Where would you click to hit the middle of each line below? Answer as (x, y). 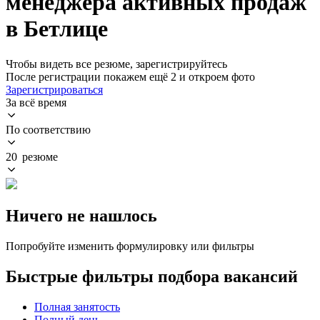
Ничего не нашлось (81, 215)
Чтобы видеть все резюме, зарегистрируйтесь (116, 64)
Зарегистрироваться (54, 89)
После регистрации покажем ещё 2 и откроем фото (130, 76)
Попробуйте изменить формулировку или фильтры (130, 246)
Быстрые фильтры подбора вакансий (152, 276)
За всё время (36, 102)
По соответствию (48, 129)
